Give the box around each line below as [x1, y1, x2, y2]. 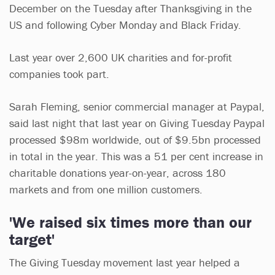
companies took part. [9, 66, 112, 81]
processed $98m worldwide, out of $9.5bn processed [9, 132, 261, 147]
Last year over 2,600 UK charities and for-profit [9, 50, 232, 64]
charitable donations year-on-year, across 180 [9, 165, 226, 180]
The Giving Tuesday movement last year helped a [9, 255, 240, 269]
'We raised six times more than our [9, 212, 252, 232]
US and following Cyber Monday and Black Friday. [9, 17, 241, 32]
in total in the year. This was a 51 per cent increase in [9, 149, 263, 163]
